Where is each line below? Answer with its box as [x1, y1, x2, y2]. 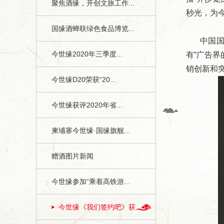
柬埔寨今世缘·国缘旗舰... [51, 126, 130, 134]
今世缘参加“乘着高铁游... [51, 177, 130, 185]
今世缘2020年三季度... [51, 50, 122, 58]
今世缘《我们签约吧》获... [58, 203, 141, 211]
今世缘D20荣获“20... [51, 75, 116, 83]
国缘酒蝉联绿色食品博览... [51, 24, 134, 32]
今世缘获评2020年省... [51, 101, 122, 109]
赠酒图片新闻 [51, 152, 93, 160]
